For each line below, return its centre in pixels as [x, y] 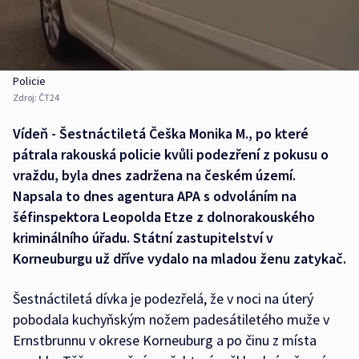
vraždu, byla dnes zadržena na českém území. [154, 175]
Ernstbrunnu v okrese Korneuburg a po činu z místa [165, 340]
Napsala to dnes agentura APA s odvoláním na [155, 196]
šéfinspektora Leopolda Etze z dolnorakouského [164, 216]
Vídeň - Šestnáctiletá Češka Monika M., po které [161, 133]
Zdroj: [26, 97]
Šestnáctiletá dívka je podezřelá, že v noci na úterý [163, 298]
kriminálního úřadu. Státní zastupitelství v [143, 237]
